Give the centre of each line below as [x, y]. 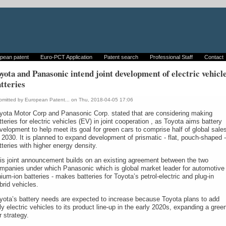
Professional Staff [172, 57]
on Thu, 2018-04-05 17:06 [101, 100]
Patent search [121, 57]
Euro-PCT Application [66, 57]
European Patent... [47, 100]
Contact [214, 57]
